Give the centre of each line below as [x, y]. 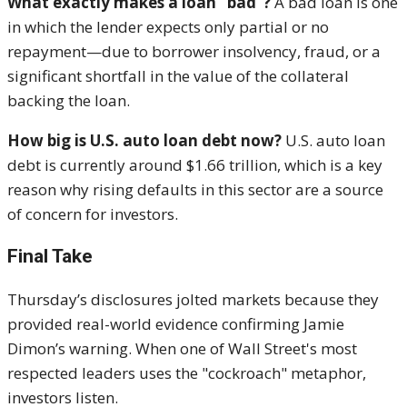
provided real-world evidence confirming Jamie [176, 324]
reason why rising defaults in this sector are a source [195, 190]
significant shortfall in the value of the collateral [178, 76]
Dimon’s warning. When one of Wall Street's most [182, 349]
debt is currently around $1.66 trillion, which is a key [195, 165]
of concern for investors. [93, 214]
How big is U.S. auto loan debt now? [144, 141]
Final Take [50, 257]
